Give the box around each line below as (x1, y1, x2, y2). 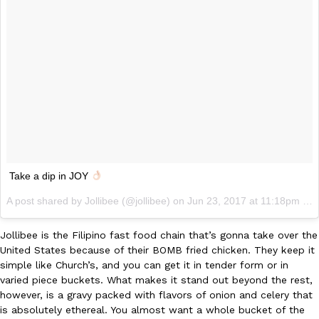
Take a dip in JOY (9, 169, 91, 182)
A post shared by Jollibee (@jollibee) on (6, 194, 187, 206)
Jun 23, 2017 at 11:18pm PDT (187, 194, 303, 206)
